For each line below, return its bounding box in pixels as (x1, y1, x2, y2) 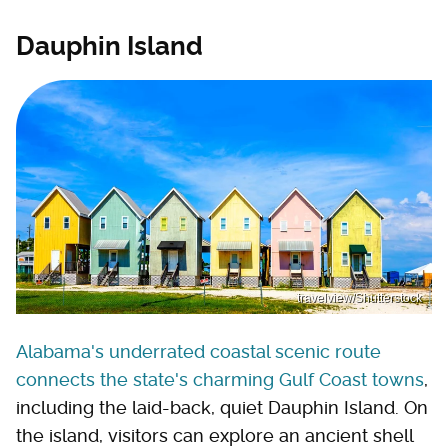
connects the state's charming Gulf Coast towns (16, 368, 424, 390)
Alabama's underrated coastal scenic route (16, 340, 381, 362)
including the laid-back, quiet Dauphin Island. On (16, 396, 428, 418)
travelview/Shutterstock (297, 290, 422, 305)
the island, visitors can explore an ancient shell (16, 424, 413, 446)
